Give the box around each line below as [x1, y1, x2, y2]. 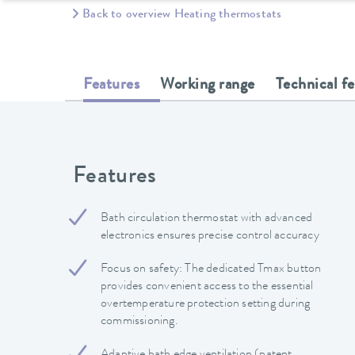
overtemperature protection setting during [101, 297, 311, 311]
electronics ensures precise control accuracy [101, 229, 319, 242]
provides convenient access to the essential [101, 280, 314, 293]
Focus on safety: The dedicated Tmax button [101, 262, 322, 276]
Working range [160, 78, 255, 94]
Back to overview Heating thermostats [82, 9, 282, 21]
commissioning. [101, 315, 178, 328]
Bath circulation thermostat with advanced [101, 212, 313, 225]
